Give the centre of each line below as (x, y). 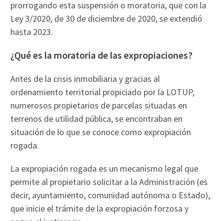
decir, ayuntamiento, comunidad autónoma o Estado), (110, 195)
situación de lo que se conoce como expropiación (101, 132)
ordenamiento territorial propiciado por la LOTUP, (103, 92)
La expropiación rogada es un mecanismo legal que (105, 168)
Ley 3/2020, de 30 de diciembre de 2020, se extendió (107, 18)
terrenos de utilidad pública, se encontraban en (97, 118)
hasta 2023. (32, 32)
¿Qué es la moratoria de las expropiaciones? (102, 55)
